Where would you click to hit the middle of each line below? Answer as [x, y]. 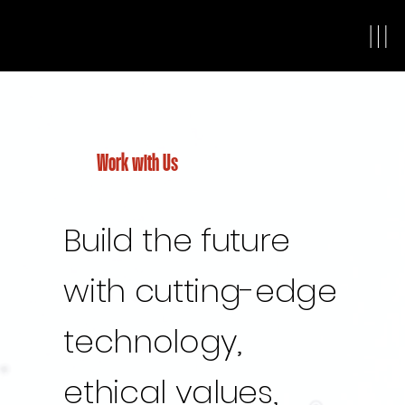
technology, [153, 342]
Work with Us [137, 164]
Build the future [177, 240]
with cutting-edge [200, 291]
